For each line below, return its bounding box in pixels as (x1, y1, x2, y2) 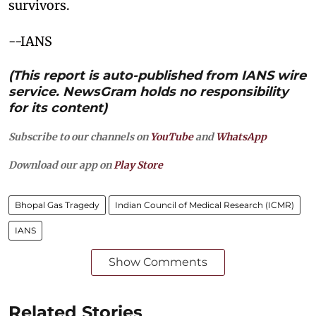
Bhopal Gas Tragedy (15, 200, 99, 211)
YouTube (150, 130, 193, 144)
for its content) (8, 100, 107, 116)
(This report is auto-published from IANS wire (8, 68, 306, 84)
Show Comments (109, 255, 207, 269)
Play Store (114, 159, 163, 172)
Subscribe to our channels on (8, 130, 150, 144)
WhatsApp (216, 130, 267, 144)
